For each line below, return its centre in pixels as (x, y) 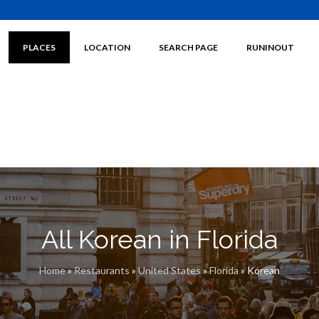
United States (169, 270)
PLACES (39, 47)
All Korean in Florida (159, 239)
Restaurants (102, 270)
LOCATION (107, 47)
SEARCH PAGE (188, 47)
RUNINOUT (270, 47)
